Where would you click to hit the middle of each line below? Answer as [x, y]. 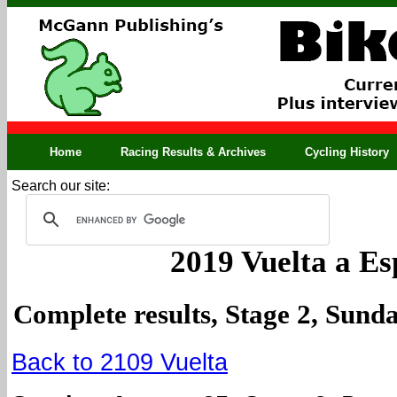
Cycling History [347, 152]
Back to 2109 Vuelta [120, 362]
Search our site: [61, 186]
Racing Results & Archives [193, 152]
